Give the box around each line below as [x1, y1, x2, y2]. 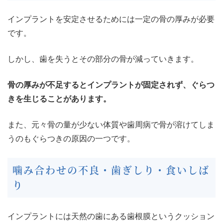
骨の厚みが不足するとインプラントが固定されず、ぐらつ [7, 81, 215, 90]
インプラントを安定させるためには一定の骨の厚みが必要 [7, 15, 215, 24]
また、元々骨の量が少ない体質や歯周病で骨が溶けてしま [7, 120, 215, 129]
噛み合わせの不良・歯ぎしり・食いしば [12, 163, 210, 178]
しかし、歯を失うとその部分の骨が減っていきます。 [7, 55, 199, 64]
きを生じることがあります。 [7, 95, 111, 104]
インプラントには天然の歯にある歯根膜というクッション [7, 212, 215, 221]
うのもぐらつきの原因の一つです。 [7, 134, 135, 143]
